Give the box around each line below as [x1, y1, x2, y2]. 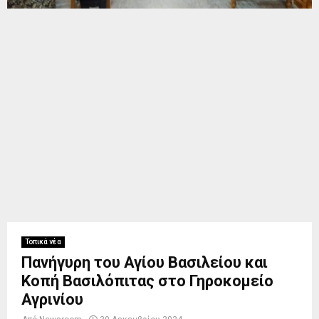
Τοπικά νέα [25, 238, 61, 246]
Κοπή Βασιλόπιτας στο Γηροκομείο [21, 272, 273, 291]
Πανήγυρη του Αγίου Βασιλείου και [21, 253, 268, 272]
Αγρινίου [21, 291, 83, 309]
